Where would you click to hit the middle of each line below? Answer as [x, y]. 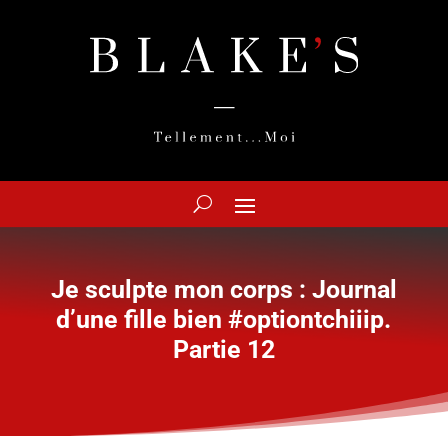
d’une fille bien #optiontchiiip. [224, 320]
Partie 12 [223, 350]
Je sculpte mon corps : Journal [223, 290]
